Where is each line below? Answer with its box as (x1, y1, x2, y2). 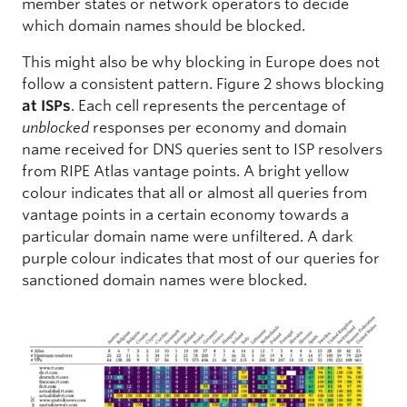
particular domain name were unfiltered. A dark (22, 228, 353, 246)
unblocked (22, 119, 89, 137)
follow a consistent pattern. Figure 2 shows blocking (22, 75, 384, 94)
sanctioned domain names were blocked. (22, 272, 307, 290)
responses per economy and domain (89, 119, 347, 137)
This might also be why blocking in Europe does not (22, 54, 380, 72)
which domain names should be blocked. (22, 17, 305, 35)
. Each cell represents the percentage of (71, 97, 346, 115)
